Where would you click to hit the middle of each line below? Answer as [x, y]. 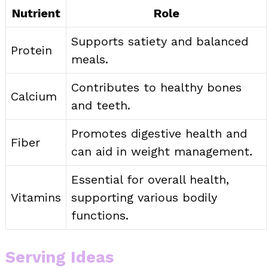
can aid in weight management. [162, 151]
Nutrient [36, 13]
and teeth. [101, 105]
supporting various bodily [144, 197]
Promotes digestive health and [159, 133]
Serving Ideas [60, 257]
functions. [100, 215]
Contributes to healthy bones [156, 87]
